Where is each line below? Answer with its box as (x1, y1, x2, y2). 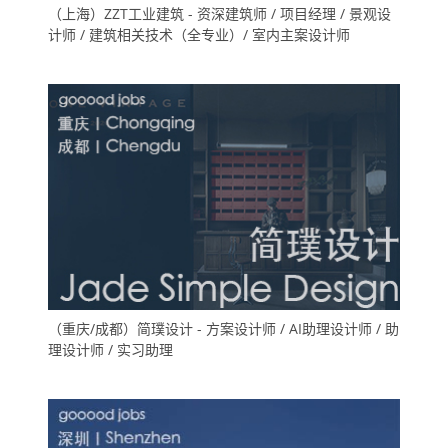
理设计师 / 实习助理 (48, 339, 173, 359)
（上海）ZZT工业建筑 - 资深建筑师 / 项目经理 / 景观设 (48, 3, 391, 23)
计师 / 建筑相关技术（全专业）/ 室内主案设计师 (48, 24, 350, 44)
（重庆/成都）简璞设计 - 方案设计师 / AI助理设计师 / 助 (48, 318, 399, 338)
